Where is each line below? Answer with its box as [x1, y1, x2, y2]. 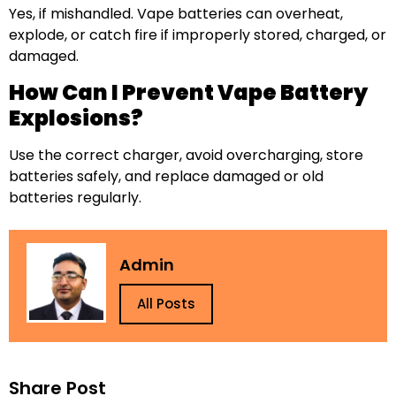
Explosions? [9, 103, 143, 133]
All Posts [137, 294, 195, 314]
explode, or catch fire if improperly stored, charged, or [9, 24, 386, 45]
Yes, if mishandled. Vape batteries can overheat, [9, 3, 343, 24]
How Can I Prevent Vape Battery [9, 78, 368, 108]
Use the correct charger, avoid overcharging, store [9, 145, 363, 166]
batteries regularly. [9, 187, 141, 209]
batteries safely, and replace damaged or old [9, 166, 324, 187]
